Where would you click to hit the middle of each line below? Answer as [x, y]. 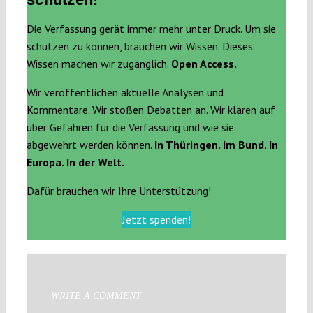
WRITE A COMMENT [96, 296]
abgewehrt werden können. [90, 144]
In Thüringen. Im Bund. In [216, 144]
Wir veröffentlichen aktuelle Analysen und [125, 92]
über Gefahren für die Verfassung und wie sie [130, 127]
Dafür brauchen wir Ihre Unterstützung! [118, 190]
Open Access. [204, 63]
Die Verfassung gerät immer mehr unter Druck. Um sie [151, 28]
